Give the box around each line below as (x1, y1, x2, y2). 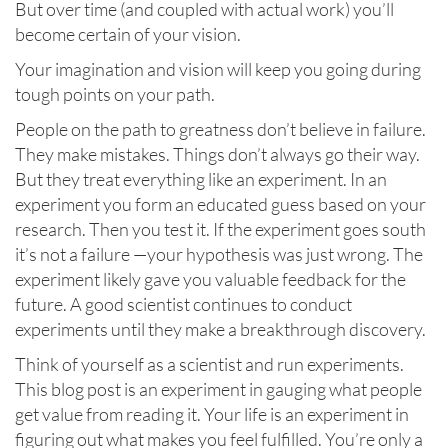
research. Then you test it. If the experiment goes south (15, 218, 426, 241)
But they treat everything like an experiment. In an (15, 168, 387, 191)
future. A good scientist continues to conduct (15, 293, 352, 316)
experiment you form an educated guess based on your (15, 193, 426, 216)
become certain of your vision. (15, 23, 241, 46)
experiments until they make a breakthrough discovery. (15, 318, 426, 341)
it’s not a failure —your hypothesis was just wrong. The (15, 243, 423, 266)
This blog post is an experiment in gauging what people (15, 378, 422, 401)
